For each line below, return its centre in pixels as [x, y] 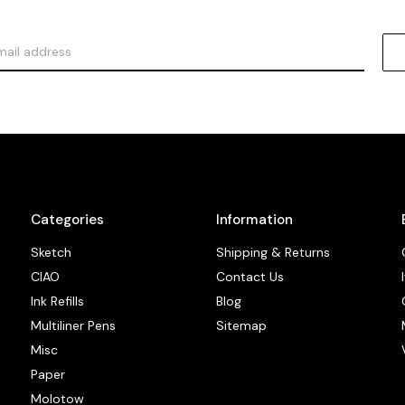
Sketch [52, 252]
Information [255, 219]
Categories [68, 219]
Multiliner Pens [74, 325]
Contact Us [250, 276]
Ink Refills [58, 301]
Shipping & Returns [273, 252]
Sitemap [242, 325]
